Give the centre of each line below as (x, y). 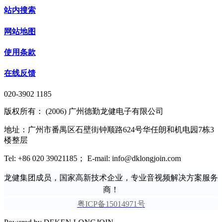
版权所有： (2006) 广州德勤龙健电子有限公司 (84, 111)
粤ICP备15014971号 (111, 204)
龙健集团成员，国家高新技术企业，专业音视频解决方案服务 (111, 177)
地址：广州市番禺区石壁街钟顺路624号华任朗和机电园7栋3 (109, 129)
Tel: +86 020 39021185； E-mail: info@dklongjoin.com (92, 158)
